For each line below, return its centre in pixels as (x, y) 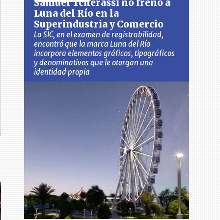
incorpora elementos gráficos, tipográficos (105, 54)
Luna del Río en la (77, 14)
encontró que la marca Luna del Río (92, 44)
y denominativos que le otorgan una (94, 63)
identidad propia (62, 72)
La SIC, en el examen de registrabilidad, (99, 35)
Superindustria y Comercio (99, 25)
